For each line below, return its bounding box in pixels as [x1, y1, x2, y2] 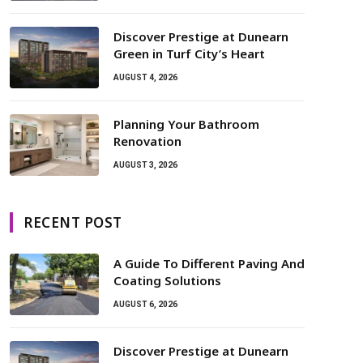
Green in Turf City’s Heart [113, 45, 265, 62]
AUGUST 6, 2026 [113, 300, 177, 309]
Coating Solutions [113, 272, 221, 288]
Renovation [113, 133, 181, 149]
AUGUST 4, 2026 [113, 73, 177, 82]
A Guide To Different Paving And [113, 255, 305, 271]
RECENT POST [23, 213, 122, 232]
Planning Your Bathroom [113, 116, 259, 132]
